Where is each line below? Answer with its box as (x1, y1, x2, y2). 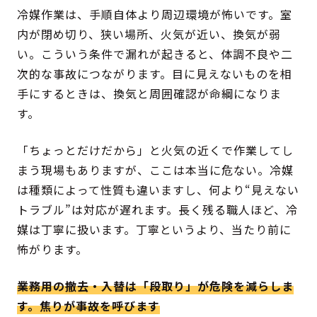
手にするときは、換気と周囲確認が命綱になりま (17, 85, 282, 103)
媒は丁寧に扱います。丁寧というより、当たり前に (17, 221, 292, 238)
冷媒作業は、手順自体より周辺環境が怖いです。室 (17, 6, 293, 23)
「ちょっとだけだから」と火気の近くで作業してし (17, 142, 294, 159)
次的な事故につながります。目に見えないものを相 (17, 65, 293, 83)
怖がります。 (17, 241, 88, 258)
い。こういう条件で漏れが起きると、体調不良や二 (17, 45, 294, 63)
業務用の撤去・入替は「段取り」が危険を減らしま (17, 277, 294, 295)
